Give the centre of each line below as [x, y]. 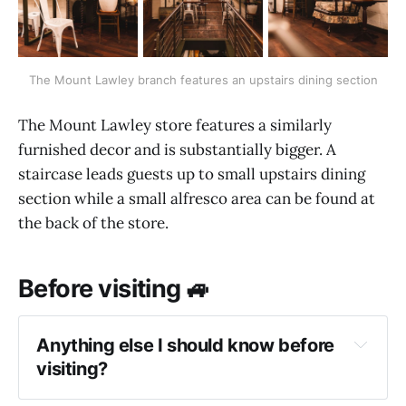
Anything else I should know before [185, 346]
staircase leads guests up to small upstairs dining [192, 174]
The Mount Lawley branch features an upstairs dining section [203, 80]
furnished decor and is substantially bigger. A [177, 149]
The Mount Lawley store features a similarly [175, 125]
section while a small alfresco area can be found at [197, 198]
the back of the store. [93, 222]
